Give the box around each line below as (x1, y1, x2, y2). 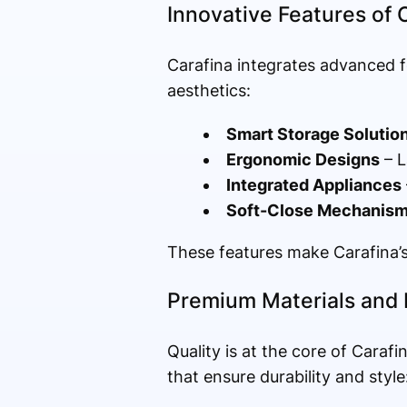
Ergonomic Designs (225, 150, 380, 170)
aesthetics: (166, 81, 251, 101)
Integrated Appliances (225, 175, 402, 195)
